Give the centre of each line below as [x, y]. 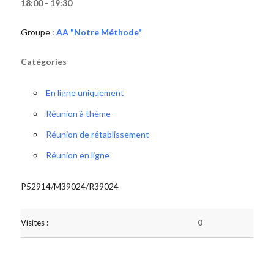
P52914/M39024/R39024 [69, 186]
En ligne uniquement [85, 93]
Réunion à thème [78, 113]
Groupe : [38, 32]
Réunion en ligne [77, 155]
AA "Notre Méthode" [99, 32]
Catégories [43, 61]
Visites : [34, 223]
